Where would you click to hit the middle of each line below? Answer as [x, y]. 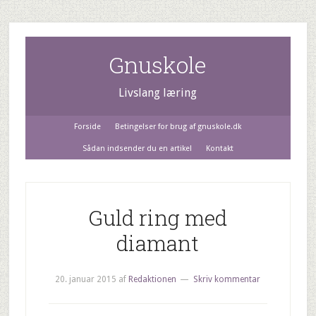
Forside [88, 127]
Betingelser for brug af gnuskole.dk [178, 127]
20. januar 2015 [86, 279]
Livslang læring [158, 93]
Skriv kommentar [227, 279]
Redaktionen [153, 279]
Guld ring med [158, 218]
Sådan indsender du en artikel [137, 148]
